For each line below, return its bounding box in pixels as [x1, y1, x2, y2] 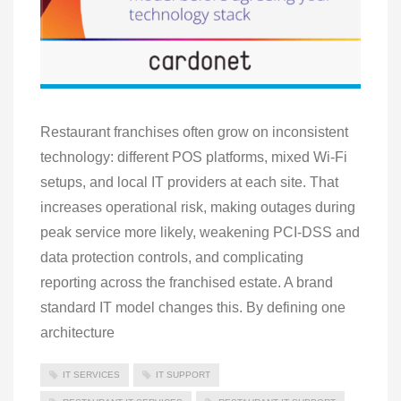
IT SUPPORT [156, 369, 210, 380]
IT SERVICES [63, 369, 120, 380]
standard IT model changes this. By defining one [40, 299, 346, 315]
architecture [40, 324, 115, 340]
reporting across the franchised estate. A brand [40, 274, 333, 290]
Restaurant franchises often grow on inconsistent [40, 124, 348, 140]
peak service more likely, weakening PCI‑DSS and [40, 224, 360, 240]
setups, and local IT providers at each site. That [40, 174, 338, 190]
